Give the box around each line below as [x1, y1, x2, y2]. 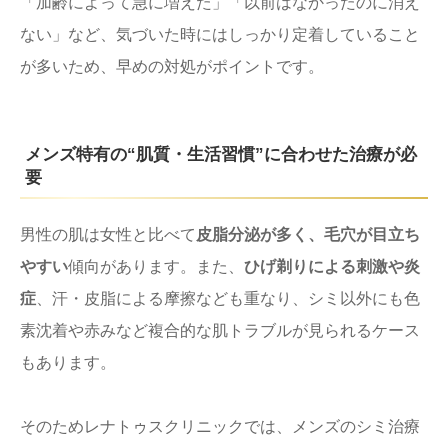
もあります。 [20, 353, 116, 371]
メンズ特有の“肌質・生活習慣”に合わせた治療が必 [25, 144, 417, 164]
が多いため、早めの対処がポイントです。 [20, 57, 324, 75]
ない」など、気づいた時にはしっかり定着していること [20, 25, 420, 43]
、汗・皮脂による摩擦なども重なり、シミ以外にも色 [36, 289, 420, 307]
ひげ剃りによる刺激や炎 [244, 257, 420, 275]
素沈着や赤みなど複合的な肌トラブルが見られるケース [20, 321, 420, 339]
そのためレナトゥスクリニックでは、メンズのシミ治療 [20, 417, 420, 435]
